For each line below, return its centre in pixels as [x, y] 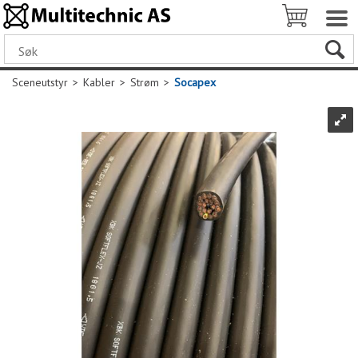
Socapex [195, 82]
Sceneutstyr [40, 82]
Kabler [99, 82]
